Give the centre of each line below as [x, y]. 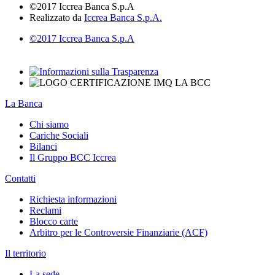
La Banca [24, 103]
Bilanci [43, 146]
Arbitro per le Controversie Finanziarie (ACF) [118, 232]
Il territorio [25, 253]
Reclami [45, 210]
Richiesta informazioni [73, 199]
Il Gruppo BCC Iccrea [73, 157]
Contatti [20, 178]
